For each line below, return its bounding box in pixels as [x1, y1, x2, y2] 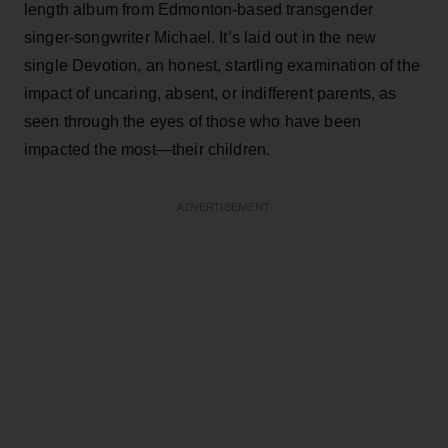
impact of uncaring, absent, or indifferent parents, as [24, 84, 397, 102]
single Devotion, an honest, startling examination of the [24, 56, 420, 74]
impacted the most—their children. [24, 140, 271, 158]
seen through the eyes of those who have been [24, 112, 362, 130]
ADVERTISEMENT [177, 201, 271, 213]
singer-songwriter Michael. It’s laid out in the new [24, 28, 377, 46]
